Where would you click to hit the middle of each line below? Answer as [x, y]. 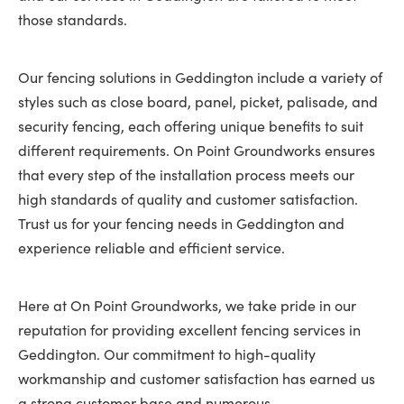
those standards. [73, 19]
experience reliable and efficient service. [151, 248]
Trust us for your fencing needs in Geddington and [181, 223]
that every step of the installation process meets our [186, 174]
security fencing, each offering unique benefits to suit [191, 126]
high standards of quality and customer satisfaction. [188, 199]
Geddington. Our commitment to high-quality [167, 354]
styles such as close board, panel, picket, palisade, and [198, 101]
